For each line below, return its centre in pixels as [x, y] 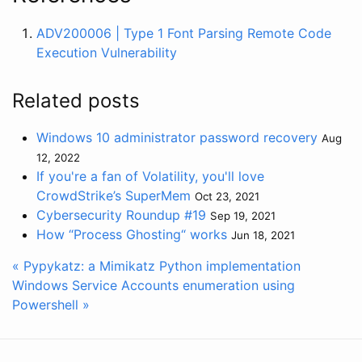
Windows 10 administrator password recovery [177, 137]
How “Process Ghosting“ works [132, 234]
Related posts [76, 100]
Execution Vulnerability [107, 52]
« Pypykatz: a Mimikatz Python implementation [156, 265]
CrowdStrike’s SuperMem [114, 195]
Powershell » [51, 304]
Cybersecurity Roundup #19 [121, 215]
